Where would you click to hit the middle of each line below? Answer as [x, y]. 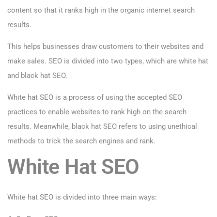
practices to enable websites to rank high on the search [97, 112]
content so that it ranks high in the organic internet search [101, 10]
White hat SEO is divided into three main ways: [82, 197]
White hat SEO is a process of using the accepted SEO [95, 98]
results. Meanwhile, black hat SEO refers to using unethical [102, 127]
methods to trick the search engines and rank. [81, 141]
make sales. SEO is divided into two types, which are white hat [108, 61]
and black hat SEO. [37, 76]
